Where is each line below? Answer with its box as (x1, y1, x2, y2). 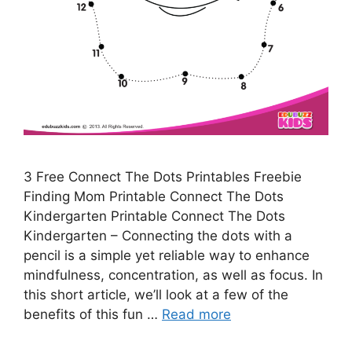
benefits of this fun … (24, 306, 162, 323)
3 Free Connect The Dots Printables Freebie (24, 169, 302, 185)
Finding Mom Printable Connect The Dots (24, 189, 284, 205)
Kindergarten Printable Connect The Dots (24, 208, 285, 225)
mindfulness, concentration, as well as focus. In (24, 267, 323, 284)
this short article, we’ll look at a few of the (24, 287, 288, 303)
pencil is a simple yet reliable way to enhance (24, 247, 310, 264)
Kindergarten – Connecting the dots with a (24, 228, 292, 244)
